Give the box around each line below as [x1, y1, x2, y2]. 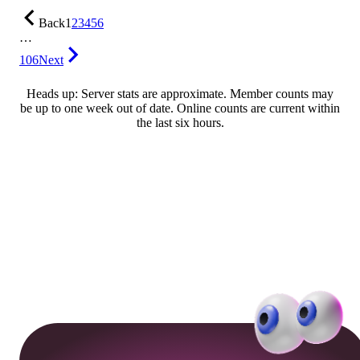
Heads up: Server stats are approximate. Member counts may [27, 87, 333, 101]
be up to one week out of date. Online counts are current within [20, 101, 340, 116]
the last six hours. [136, 116, 224, 130]
